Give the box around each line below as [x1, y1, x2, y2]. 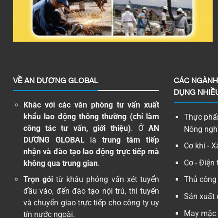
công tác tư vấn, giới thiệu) [23, 123, 131, 133]
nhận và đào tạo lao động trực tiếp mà [23, 146, 159, 156]
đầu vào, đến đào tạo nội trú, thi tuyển [23, 186, 159, 196]
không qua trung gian [23, 158, 98, 168]
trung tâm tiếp [102, 135, 160, 145]
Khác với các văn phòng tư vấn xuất [23, 100, 159, 109]
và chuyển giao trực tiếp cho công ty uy [23, 198, 159, 208]
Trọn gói [23, 175, 53, 184]
